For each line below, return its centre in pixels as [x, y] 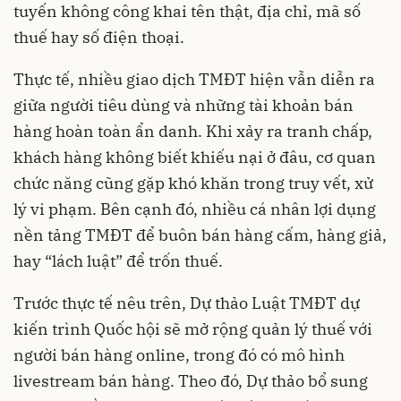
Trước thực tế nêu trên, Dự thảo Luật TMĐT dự [187, 303]
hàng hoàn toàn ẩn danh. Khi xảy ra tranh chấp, [193, 131]
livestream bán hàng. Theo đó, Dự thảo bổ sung [191, 380]
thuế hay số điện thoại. [99, 37]
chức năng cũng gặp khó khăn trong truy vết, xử [193, 183]
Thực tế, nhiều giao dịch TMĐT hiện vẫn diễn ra [194, 79]
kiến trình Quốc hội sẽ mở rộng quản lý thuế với [193, 328]
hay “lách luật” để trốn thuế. [118, 260]
